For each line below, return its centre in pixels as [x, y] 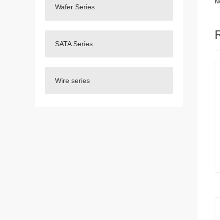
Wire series [72, 81]
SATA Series [74, 44]
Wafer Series [75, 7]
